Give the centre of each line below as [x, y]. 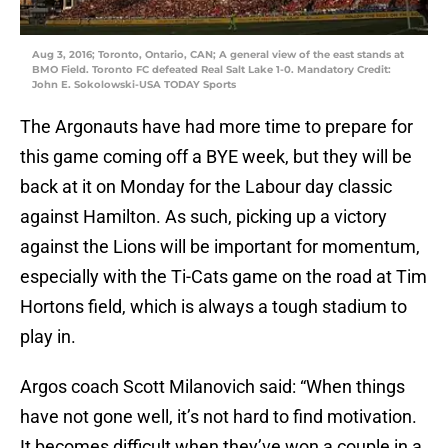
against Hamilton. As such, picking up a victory [203, 217]
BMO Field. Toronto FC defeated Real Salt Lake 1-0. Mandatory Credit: [211, 70]
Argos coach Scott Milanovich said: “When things [212, 387]
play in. [48, 337]
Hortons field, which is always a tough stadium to [213, 307]
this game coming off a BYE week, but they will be [216, 157]
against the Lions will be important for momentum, [220, 247]
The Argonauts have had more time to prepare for [216, 127]
